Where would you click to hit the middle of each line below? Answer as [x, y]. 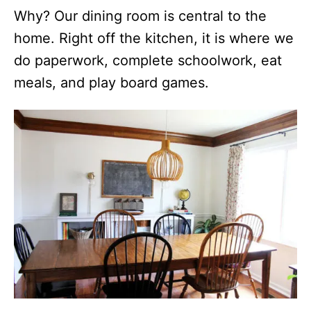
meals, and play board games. [111, 83]
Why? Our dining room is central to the [140, 16]
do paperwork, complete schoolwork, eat [148, 60]
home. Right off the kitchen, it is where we [154, 38]
